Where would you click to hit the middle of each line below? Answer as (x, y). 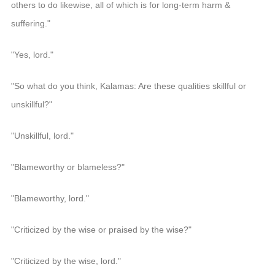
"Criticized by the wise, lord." (66, 261)
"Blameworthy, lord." (50, 198)
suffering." (30, 23)
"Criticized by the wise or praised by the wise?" (101, 229)
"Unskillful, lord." (42, 135)
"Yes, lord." (32, 54)
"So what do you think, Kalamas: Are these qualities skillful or (128, 86)
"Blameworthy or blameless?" (68, 167)
